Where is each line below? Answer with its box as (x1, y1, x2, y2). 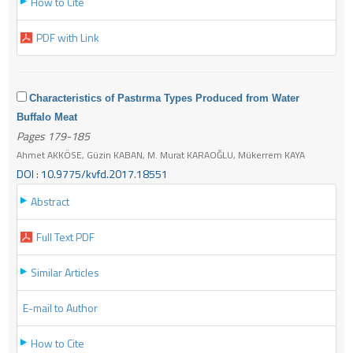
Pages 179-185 (17, 127, 90, 144)
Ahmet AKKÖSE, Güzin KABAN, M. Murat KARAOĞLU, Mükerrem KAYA (17, 147, 305, 162)
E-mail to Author (23, 299, 98, 316)
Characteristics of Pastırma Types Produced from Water (29, 91, 299, 104)
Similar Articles (31, 263, 99, 281)
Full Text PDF (36, 228, 95, 245)
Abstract (31, 192, 69, 210)
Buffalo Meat (17, 110, 77, 123)
